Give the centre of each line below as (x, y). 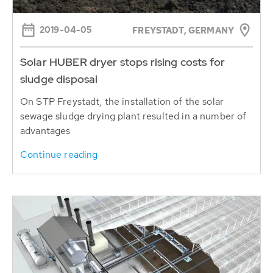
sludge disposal (59, 79)
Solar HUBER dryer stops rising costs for (122, 62)
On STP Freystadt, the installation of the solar (122, 101)
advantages (45, 130)
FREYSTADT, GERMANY (183, 30)
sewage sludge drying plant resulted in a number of (133, 116)
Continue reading (59, 154)
